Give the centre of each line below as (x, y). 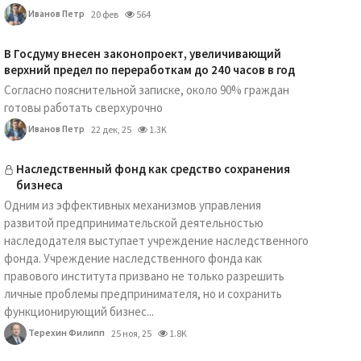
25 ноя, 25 (131, 333)
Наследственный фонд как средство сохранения (153, 169)
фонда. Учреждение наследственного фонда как (133, 258)
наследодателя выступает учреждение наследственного (156, 241)
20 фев (104, 14)
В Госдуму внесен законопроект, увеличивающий (142, 54)
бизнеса (39, 185)
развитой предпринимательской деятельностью (133, 223)
